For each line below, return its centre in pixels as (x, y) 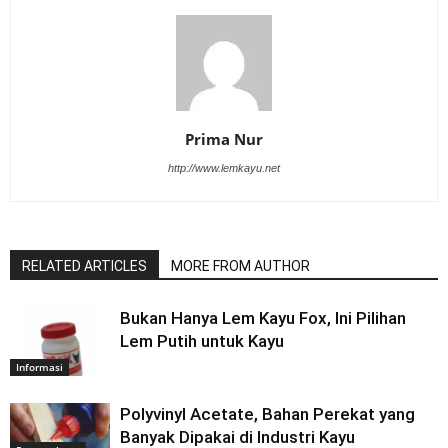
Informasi (39, 366)
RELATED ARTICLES (84, 265)
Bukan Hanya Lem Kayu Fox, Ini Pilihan (263, 317)
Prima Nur (224, 138)
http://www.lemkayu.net (224, 167)
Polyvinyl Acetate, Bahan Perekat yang (267, 413)
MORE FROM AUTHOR (240, 265)
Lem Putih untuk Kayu (202, 340)
